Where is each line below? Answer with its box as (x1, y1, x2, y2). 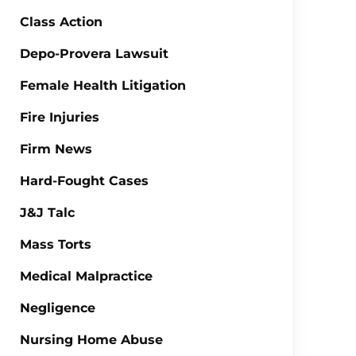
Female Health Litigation (19, 78, 186, 93)
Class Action (19, 14, 103, 29)
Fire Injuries (19, 110, 99, 125)
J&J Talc (19, 205, 75, 220)
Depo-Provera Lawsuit (19, 46, 168, 61)
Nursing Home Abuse (19, 332, 163, 347)
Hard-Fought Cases (19, 173, 149, 188)
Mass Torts (19, 237, 91, 252)
